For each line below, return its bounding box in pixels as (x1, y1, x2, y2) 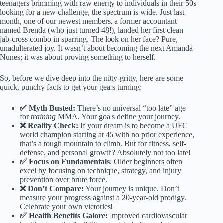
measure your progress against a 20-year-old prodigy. (20, 193, 186, 202)
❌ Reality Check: (20, 121, 78, 130)
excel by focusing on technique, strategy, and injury (20, 166, 181, 175)
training (31, 112, 56, 121)
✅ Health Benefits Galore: (20, 211, 108, 220)
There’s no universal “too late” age (75, 104, 186, 112)
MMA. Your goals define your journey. (56, 112, 180, 121)
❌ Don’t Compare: (20, 184, 84, 193)
